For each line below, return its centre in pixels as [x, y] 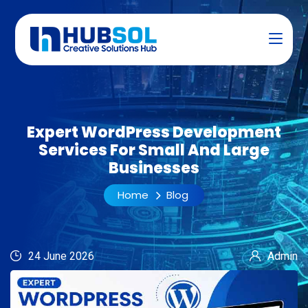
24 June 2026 [61, 256]
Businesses [154, 168]
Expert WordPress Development [154, 132]
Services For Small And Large [154, 150]
